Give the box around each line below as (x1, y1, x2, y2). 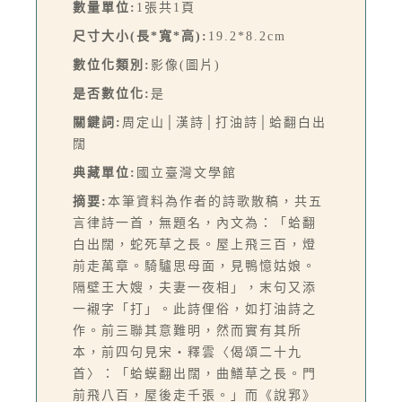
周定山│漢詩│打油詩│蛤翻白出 (122, 115, 327, 129)
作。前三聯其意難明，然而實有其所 (73, 323, 302, 337)
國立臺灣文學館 (136, 165, 237, 179)
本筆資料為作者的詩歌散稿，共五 (108, 194, 323, 208)
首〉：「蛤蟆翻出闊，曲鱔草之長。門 (73, 366, 317, 380)
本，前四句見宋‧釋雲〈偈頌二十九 (73, 345, 302, 359)
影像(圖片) (151, 57, 221, 72)
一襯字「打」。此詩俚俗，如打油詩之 (73, 301, 317, 316)
